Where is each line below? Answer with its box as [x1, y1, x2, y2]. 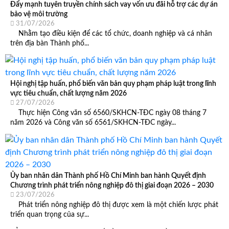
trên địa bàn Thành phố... [10, 39, 89, 47]
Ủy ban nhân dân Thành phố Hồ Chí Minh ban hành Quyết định [10, 172, 206, 180]
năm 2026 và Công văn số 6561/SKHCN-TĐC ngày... [10, 119, 176, 127]
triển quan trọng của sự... [10, 211, 89, 219]
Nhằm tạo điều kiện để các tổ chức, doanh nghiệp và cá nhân [10, 29, 212, 37]
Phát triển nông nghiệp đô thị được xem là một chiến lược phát [10, 201, 218, 209]
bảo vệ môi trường [10, 10, 67, 18]
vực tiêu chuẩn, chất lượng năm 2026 [10, 89, 127, 98]
